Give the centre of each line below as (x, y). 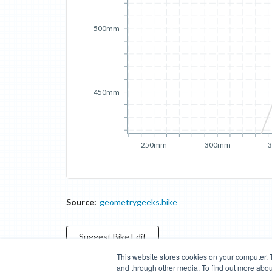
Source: (81, 202)
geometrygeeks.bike (138, 202)
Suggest (96, 236)
